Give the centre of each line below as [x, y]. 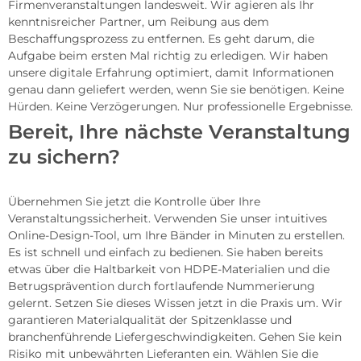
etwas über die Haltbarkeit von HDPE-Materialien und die [169, 269]
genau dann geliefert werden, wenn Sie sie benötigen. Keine [176, 89]
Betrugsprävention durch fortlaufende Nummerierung [162, 286]
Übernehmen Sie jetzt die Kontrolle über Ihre [134, 201]
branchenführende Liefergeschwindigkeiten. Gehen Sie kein [175, 336]
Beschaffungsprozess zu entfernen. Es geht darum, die [161, 38]
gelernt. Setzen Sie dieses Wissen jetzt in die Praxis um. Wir [175, 303]
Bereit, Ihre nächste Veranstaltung [179, 131]
